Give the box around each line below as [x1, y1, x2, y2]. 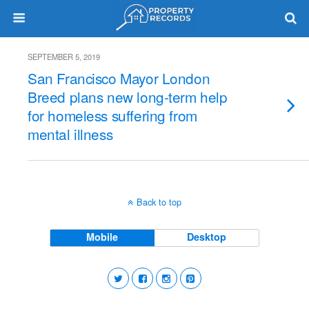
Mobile [86, 230, 119, 243]
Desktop [187, 230, 227, 243]
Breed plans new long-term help [28, 86, 228, 107]
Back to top [137, 195, 181, 208]
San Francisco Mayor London [28, 68, 210, 88]
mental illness [28, 123, 113, 144]
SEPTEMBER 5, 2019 [28, 51, 100, 62]
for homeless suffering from [28, 105, 197, 126]
